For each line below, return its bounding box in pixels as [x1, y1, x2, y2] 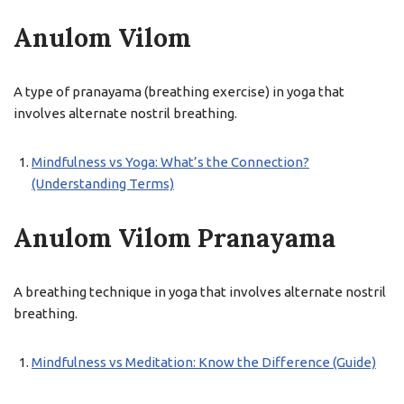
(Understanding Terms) [32, 176, 174, 191]
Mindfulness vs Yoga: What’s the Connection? [32, 154, 309, 170]
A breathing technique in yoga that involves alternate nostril [14, 284, 386, 299]
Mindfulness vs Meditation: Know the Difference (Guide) [32, 354, 376, 370]
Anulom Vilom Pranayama [14, 222, 335, 254]
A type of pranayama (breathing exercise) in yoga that [14, 84, 344, 99]
